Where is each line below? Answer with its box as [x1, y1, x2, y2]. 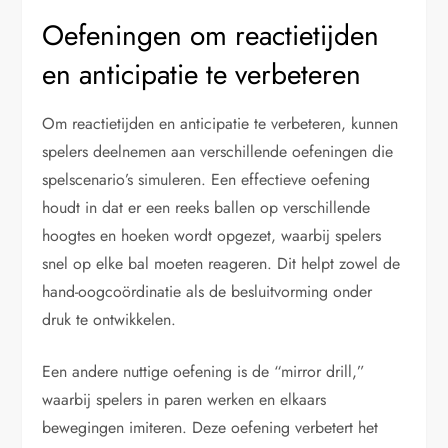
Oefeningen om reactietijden [42, 14, 380, 56]
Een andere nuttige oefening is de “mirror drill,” [42, 359, 366, 383]
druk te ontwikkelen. [42, 307, 177, 331]
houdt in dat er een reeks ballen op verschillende [42, 195, 371, 219]
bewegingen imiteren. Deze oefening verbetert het [42, 415, 379, 439]
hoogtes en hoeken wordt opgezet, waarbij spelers [42, 223, 382, 247]
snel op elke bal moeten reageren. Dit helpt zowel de [42, 251, 401, 275]
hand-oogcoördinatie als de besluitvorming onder [42, 279, 373, 303]
